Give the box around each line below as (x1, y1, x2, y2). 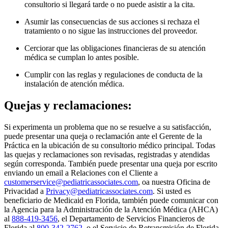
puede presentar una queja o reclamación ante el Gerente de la (4, 132, 202, 141)
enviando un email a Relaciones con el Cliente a (4, 168, 158, 178)
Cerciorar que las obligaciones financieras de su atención (24, 44, 206, 53)
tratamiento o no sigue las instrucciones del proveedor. (24, 26, 197, 36)
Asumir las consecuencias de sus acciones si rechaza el (24, 17, 199, 26)
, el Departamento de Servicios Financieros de (58, 214, 205, 223)
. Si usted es (153, 187, 191, 196)
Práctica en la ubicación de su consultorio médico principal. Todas (4, 141, 215, 150)
